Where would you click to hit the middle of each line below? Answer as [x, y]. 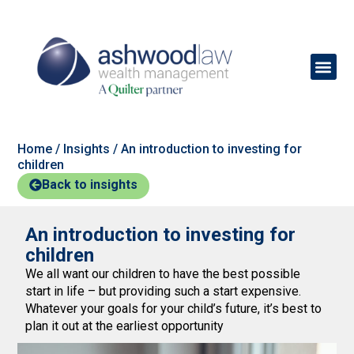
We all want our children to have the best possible [163, 274]
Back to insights [90, 184]
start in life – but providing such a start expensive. [164, 292]
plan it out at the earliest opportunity [125, 326]
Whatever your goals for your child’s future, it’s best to [174, 309]
